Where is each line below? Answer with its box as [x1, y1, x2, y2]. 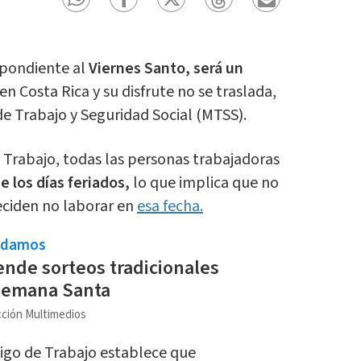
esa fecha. [136, 195, 203, 218]
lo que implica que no [129, 172, 279, 195]
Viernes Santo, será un [88, 57, 243, 81]
